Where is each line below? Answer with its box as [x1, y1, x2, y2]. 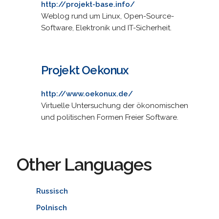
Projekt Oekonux [41, 63, 129, 77]
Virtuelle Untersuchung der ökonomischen [41, 101, 188, 110]
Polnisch [36, 203, 67, 212]
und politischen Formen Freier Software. [41, 112, 178, 122]
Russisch [36, 186, 68, 196]
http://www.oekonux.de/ [41, 89, 133, 98]
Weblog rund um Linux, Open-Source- [41, 11, 174, 21]
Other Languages [16, 153, 152, 175]
